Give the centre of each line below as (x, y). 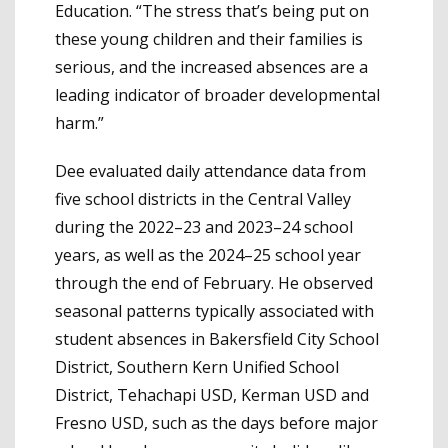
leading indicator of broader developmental (217, 95)
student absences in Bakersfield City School (217, 339)
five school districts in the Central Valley (203, 199)
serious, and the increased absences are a (211, 67)
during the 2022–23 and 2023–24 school (204, 227)
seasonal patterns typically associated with (214, 311)
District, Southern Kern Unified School (197, 367)
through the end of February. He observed (214, 283)
